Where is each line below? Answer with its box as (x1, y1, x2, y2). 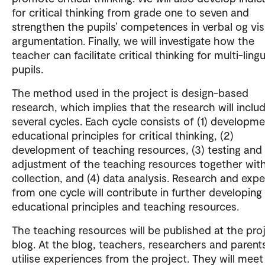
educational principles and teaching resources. (12, 199, 242, 213)
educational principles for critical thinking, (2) (12, 128, 234, 142)
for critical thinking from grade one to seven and (12, 5, 249, 19)
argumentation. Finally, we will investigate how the (12, 33, 254, 47)
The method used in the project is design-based (12, 85, 248, 99)
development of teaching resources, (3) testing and (12, 142, 262, 156)
